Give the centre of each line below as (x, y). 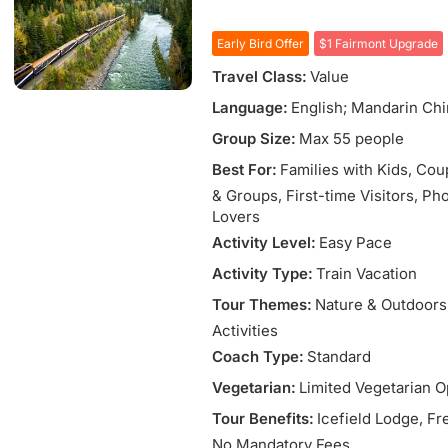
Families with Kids (344, 169)
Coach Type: (258, 356)
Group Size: (254, 138)
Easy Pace (355, 242)
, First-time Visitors (346, 195)
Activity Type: (262, 273)
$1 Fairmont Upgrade (378, 43)
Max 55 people (351, 138)
